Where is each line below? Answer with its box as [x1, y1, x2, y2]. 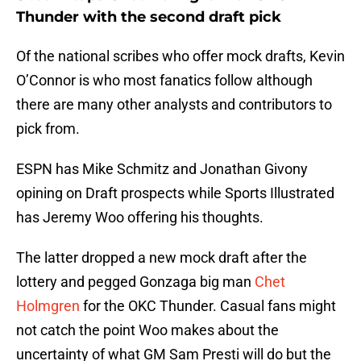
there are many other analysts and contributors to [16, 96, 332, 114]
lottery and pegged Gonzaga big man [16, 273, 255, 291]
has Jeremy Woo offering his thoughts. [16, 209, 263, 226]
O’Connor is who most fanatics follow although [16, 72, 313, 89]
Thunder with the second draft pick [16, 8, 281, 27]
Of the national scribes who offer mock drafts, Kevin [16, 48, 345, 65]
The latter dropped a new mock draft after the [16, 249, 307, 267]
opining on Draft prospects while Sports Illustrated [16, 185, 334, 202]
